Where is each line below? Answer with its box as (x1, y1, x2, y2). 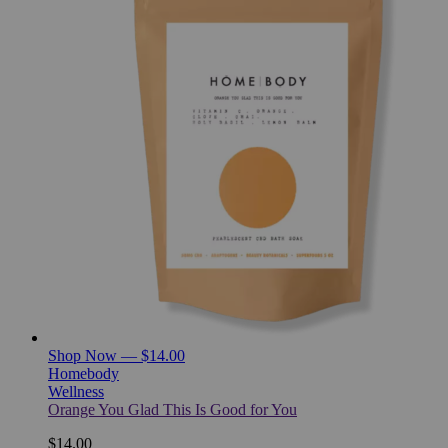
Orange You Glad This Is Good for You (48, 400, 297, 418)
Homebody (48, 364, 119, 382)
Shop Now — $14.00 (48, 346, 185, 364)
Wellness (48, 382, 104, 400)
